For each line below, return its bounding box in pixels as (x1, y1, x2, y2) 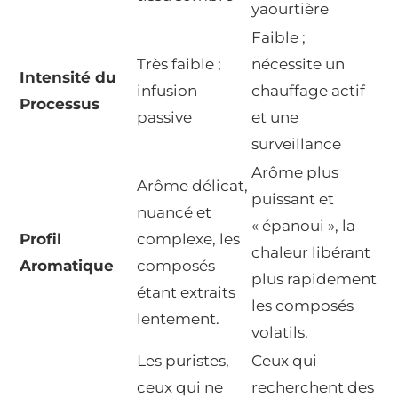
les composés (251, 297, 354, 315)
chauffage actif (251, 82, 365, 100)
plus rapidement (251, 270, 377, 289)
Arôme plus (251, 163, 338, 182)
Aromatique (20, 257, 114, 275)
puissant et (251, 190, 334, 209)
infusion (137, 82, 197, 100)
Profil (20, 230, 61, 249)
